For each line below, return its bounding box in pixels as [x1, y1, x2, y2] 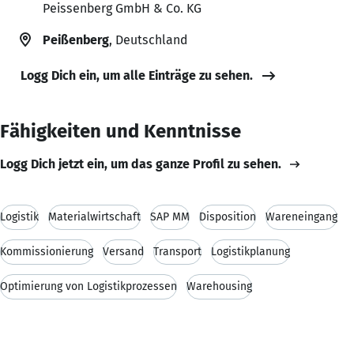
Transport [153, 244, 201, 258]
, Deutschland [109, 32, 187, 47]
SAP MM [150, 209, 190, 224]
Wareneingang [265, 209, 337, 224]
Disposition [199, 209, 256, 224]
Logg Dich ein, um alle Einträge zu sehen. [21, 67, 253, 83]
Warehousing [186, 279, 252, 293]
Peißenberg [43, 32, 109, 47]
